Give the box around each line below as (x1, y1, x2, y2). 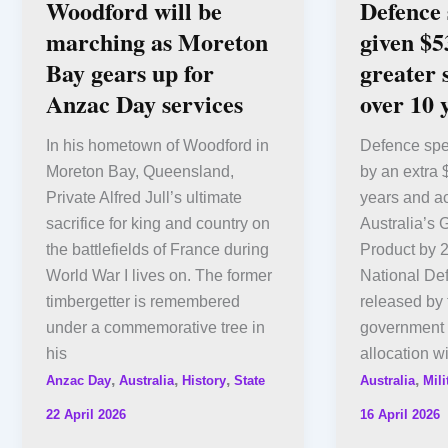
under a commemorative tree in (46, 318, 265, 336)
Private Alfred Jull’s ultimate (46, 188, 242, 206)
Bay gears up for (46, 54, 214, 90)
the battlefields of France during (46, 240, 269, 258)
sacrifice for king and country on (46, 214, 270, 232)
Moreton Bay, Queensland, (46, 162, 234, 180)
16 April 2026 (359, 406, 440, 422)
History (182, 372, 226, 388)
